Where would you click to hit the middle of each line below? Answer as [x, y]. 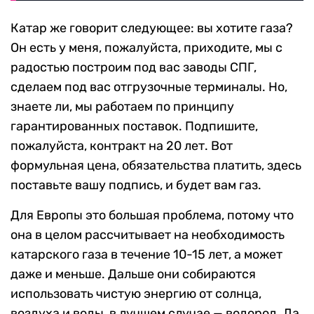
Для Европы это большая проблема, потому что [152, 215]
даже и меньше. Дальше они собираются [133, 274]
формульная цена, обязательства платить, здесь [156, 165]
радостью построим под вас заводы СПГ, [134, 67]
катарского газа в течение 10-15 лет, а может [146, 254]
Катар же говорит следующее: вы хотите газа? [152, 28]
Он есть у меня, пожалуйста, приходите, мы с [146, 47]
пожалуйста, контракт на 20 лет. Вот [122, 145]
